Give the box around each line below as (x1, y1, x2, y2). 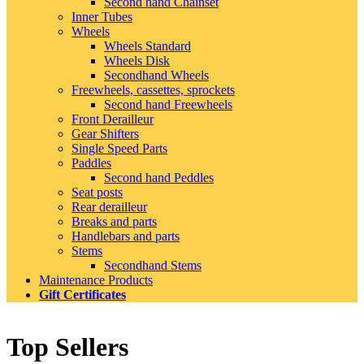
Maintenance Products (39, 272, 153, 287)
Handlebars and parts (71, 228, 180, 243)
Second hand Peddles (104, 170, 214, 184)
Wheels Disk (104, 53, 170, 67)
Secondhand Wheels (104, 67, 209, 82)
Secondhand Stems (104, 258, 201, 272)
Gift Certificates (39, 287, 126, 301)
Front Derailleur (71, 111, 154, 126)
